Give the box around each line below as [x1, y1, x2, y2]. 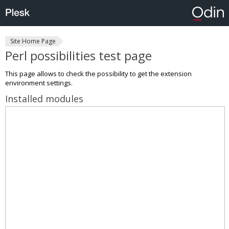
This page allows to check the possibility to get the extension [5, 69, 192, 78]
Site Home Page [10, 37, 56, 45]
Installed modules [5, 93, 83, 105]
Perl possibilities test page [5, 47, 152, 64]
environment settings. [5, 78, 73, 87]
